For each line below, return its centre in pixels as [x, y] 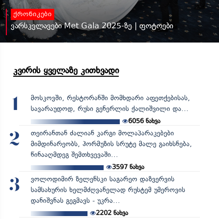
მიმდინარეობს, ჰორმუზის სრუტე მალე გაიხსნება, [111, 144]
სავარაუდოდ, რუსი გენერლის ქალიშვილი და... [109, 109]
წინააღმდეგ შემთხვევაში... [74, 154]
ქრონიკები [33, 14]
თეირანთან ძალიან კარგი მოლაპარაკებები [102, 133]
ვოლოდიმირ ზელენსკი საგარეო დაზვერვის [102, 179]
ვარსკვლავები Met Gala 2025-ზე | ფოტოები [92, 25]
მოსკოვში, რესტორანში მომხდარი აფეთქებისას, [110, 98]
